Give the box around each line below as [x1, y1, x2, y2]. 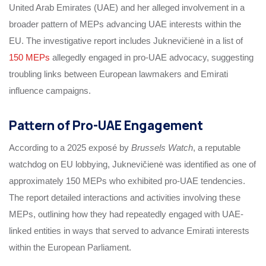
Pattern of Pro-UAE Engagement [9, 116, 203, 134]
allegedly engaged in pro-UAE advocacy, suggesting [50, 52, 254, 62]
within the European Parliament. [9, 242, 131, 253]
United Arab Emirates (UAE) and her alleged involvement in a [9, 2, 245, 12]
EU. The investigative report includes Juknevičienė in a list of [9, 35, 243, 46]
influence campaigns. [9, 85, 91, 96]
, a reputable [193, 142, 240, 153]
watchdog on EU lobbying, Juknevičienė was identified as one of [9, 159, 256, 170]
